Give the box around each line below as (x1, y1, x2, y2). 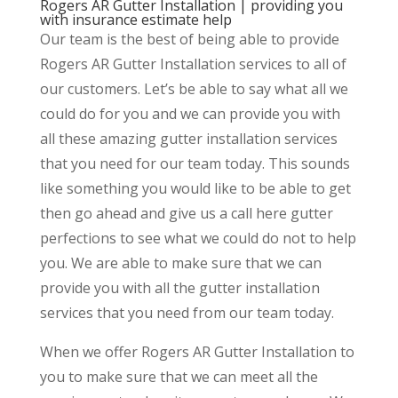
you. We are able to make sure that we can (39, 252, 322, 273)
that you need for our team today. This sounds (39, 153, 350, 173)
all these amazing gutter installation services (39, 128, 338, 148)
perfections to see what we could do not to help (39, 227, 356, 248)
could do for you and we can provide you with (39, 103, 340, 123)
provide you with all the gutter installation (39, 277, 320, 298)
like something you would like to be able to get (39, 178, 351, 198)
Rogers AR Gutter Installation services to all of (39, 53, 346, 74)
